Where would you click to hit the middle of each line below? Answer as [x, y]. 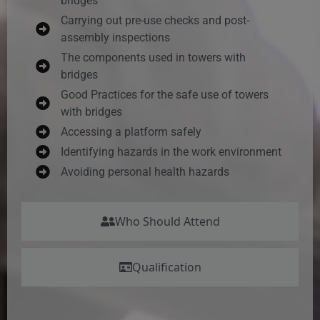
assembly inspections [115, 37]
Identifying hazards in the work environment [171, 151]
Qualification [166, 267]
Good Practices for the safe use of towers [165, 94]
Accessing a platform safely [131, 131]
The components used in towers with [153, 57]
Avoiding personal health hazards [145, 171]
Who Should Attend [167, 221]
